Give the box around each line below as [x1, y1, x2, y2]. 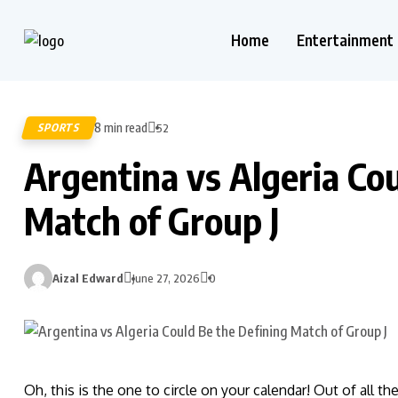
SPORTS [36, 121, 83, 134]
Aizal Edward [52, 271, 123, 285]
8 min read [94, 120, 147, 135]
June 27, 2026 [132, 271, 200, 285]
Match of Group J [24, 197, 280, 243]
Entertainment [297, 30, 394, 50]
